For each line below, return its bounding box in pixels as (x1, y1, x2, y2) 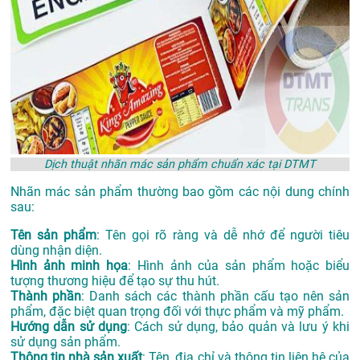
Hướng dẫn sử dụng (10, 319, 127, 335)
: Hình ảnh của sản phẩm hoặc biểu (128, 258, 350, 274)
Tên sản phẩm (10, 227, 97, 243)
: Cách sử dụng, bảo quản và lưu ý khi (127, 319, 350, 335)
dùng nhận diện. (10, 243, 102, 259)
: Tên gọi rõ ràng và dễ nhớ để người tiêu (96, 227, 350, 243)
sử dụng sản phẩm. (10, 334, 121, 350)
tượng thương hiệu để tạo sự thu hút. (10, 273, 219, 289)
